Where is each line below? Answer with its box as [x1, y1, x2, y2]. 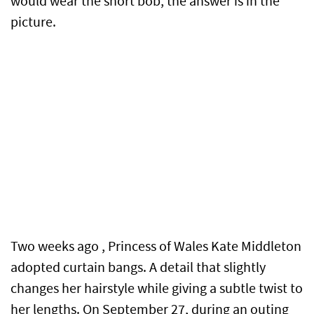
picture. [11, 13, 56, 32]
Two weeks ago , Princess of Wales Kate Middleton [11, 238, 301, 256]
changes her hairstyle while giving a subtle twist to [11, 280, 303, 298]
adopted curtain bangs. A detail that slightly [11, 259, 266, 277]
